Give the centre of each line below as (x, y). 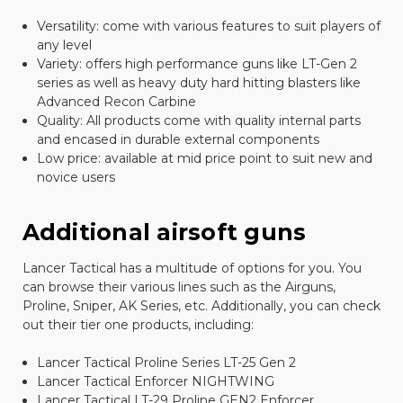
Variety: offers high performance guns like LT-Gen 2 (197, 63)
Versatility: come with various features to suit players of (208, 26)
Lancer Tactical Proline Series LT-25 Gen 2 (166, 362)
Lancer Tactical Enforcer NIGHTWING (155, 381)
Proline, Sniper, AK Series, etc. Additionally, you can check (201, 305)
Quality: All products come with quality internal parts (198, 120)
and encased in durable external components (178, 139)
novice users (76, 177)
